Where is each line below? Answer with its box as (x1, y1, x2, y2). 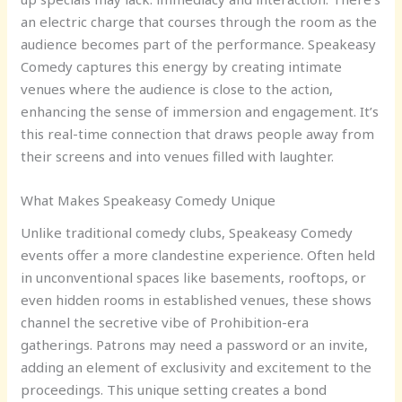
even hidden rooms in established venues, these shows (21, 290, 372, 309)
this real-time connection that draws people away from (21, 125, 375, 143)
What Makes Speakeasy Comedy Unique (21, 191, 276, 209)
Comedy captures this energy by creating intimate (21, 57, 343, 75)
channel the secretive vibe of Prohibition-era (21, 312, 310, 331)
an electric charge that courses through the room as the (21, 13, 378, 31)
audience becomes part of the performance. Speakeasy (21, 35, 377, 53)
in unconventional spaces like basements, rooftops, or (21, 267, 367, 286)
